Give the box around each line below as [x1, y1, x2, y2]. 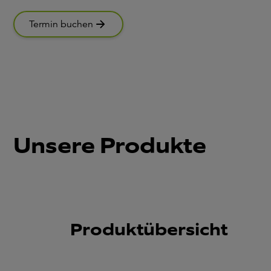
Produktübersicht [70, 218, 227, 241]
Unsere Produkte [13, 131, 206, 160]
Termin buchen [29, 18, 93, 30]
